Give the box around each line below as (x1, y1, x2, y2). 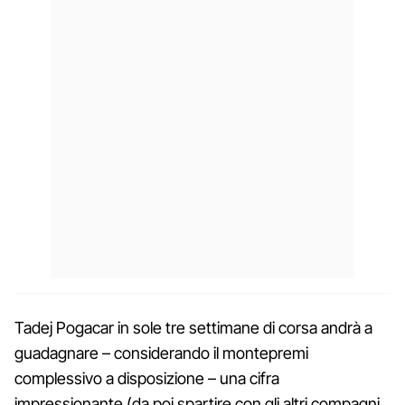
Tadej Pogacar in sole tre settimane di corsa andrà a (14, 318, 372, 338)
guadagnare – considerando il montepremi (14, 344, 308, 363)
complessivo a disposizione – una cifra (14, 369, 279, 389)
